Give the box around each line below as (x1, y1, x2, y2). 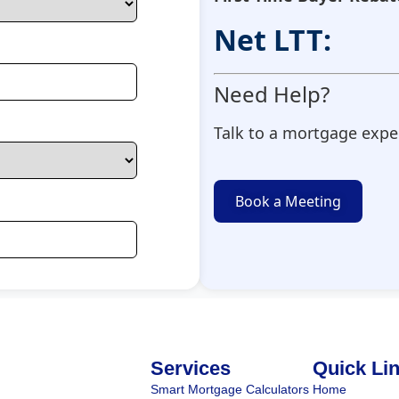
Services (150, 357, 231, 380)
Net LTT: (214, 20, 331, 60)
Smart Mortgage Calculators (150, 382, 309, 397)
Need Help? (214, 79, 330, 110)
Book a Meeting (235, 191, 341, 211)
